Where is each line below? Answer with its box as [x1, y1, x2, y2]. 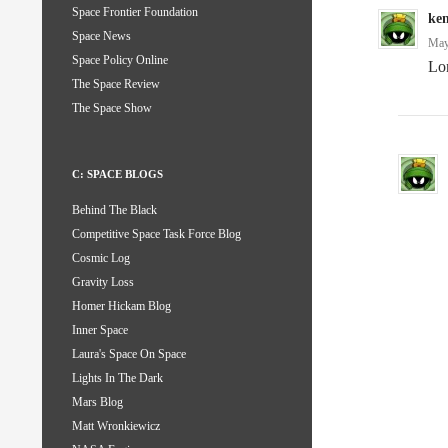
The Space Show [72, 101, 152, 116]
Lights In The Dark [72, 371, 163, 386]
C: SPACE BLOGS [72, 168, 163, 181]
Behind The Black [72, 203, 157, 218]
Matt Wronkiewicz [72, 419, 160, 434]
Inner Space [72, 323, 128, 338]
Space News [72, 29, 131, 44]
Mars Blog [72, 395, 123, 410]
